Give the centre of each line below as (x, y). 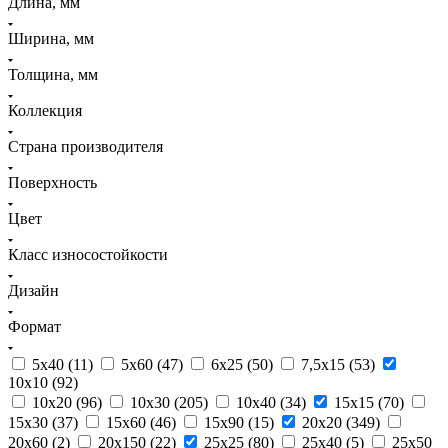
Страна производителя (85, 146)
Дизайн (33, 290)
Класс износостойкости (88, 254)
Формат (34, 326)
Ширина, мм (51, 38)
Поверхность (52, 182)
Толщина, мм (53, 74)
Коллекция (45, 110)
